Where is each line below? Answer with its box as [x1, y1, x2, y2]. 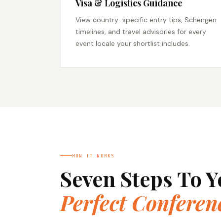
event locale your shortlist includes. [75, 39, 190, 48]
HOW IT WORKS [72, 153, 115, 159]
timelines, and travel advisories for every [75, 27, 206, 37]
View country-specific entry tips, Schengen [75, 15, 217, 25]
